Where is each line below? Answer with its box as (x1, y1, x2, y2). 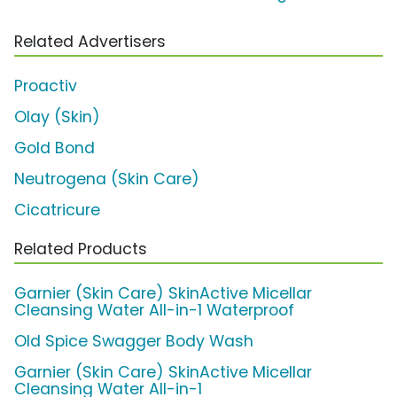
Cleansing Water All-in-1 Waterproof (14, 300, 294, 322)
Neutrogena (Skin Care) (14, 168, 199, 191)
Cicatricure (14, 199, 100, 222)
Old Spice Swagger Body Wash (14, 331, 253, 353)
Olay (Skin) (14, 106, 100, 128)
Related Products (14, 238, 147, 261)
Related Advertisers (14, 31, 166, 53)
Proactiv (14, 75, 77, 97)
